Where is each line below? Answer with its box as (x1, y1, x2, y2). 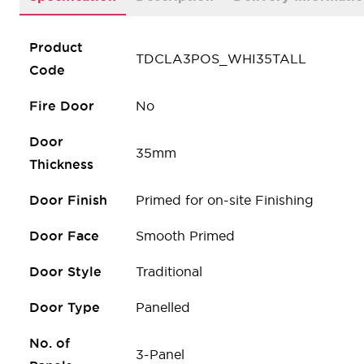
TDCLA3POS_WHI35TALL (136, 50, 306, 66)
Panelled (136, 299, 190, 314)
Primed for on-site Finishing (136, 192, 314, 207)
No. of (29, 335, 70, 350)
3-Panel (136, 346, 184, 362)
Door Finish (29, 192, 107, 207)
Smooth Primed (136, 227, 235, 243)
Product (29, 39, 83, 54)
